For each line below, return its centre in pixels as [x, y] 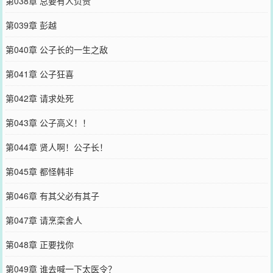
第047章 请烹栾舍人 [44, 220]
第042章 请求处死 [39, 98]
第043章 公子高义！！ [48, 122]
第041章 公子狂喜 [39, 73]
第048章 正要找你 [39, 244]
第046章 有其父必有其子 [52, 195]
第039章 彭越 [31, 25]
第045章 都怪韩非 [39, 171]
